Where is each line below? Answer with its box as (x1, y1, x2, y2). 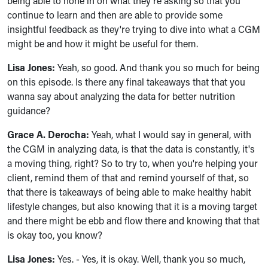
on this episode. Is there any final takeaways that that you (7, 75, 245, 88)
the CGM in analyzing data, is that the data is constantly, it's (7, 142, 255, 155)
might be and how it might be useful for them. (7, 37, 198, 50)
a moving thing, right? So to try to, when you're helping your (7, 157, 258, 169)
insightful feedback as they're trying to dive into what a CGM (7, 23, 260, 35)
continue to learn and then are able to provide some (7, 8, 223, 21)
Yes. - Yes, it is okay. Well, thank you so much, (55, 252, 245, 265)
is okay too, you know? (7, 229, 102, 241)
